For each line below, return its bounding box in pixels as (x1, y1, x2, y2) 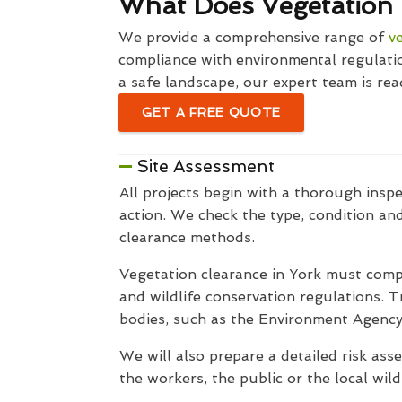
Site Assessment (136, 156, 275, 177)
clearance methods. (119, 229, 255, 246)
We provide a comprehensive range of (118, 29, 389, 46)
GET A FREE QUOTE (142, 105, 282, 119)
